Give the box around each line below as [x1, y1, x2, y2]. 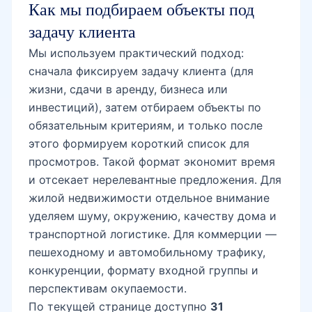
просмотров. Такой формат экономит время [29, 154, 275, 169]
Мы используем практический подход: [29, 45, 244, 60]
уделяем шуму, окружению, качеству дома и [29, 208, 276, 223]
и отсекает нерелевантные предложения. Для [29, 172, 281, 187]
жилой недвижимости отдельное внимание [29, 190, 270, 205]
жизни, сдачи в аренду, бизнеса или [29, 81, 228, 96]
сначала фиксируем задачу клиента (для [29, 63, 253, 78]
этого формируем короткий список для [29, 136, 249, 150]
